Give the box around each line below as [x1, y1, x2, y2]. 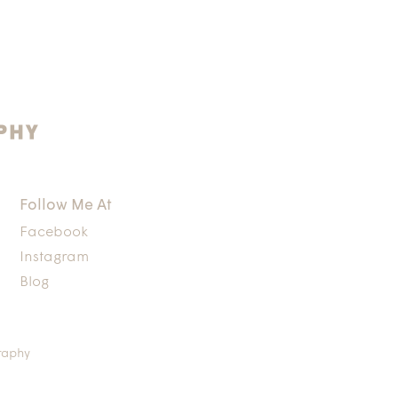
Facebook [20, 226, 89, 240]
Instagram [20, 251, 90, 265]
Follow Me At [20, 198, 113, 213]
